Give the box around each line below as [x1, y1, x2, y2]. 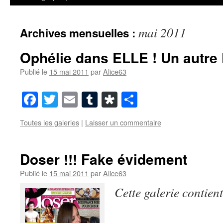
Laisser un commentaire [85, 117, 161, 128]
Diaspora [117, 89, 175, 111]
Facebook [38, 89, 99, 111]
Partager [137, 89, 190, 111]
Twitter [58, 89, 104, 111]
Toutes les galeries [20, 117, 79, 128]
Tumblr [98, 89, 144, 111]
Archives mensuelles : [20, 25, 138, 41]
